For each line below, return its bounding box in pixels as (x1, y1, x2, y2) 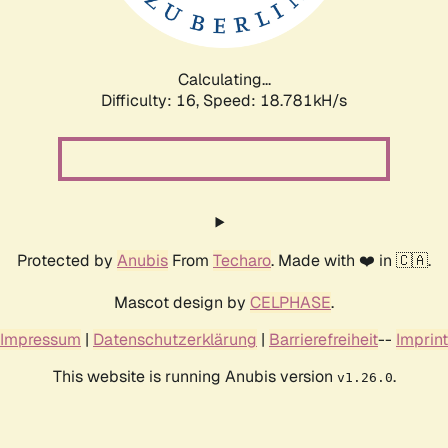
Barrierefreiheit (269, 328, 378, 350)
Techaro (213, 249, 271, 271)
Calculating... (177, 68, 271, 90)
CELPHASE (250, 291, 331, 313)
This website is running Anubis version (52, 365, 337, 387)
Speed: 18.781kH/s (203, 89, 347, 111)
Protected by (17, 249, 117, 271)
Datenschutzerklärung (93, 328, 257, 350)
